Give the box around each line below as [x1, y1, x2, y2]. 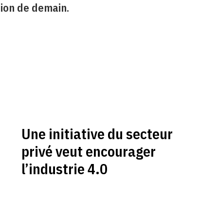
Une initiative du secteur [21, 124, 173, 144]
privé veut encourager [21, 142, 156, 161]
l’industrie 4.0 [21, 159, 108, 179]
